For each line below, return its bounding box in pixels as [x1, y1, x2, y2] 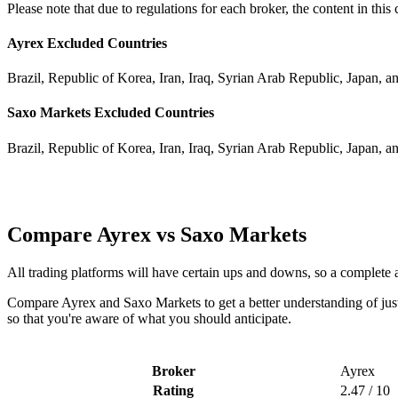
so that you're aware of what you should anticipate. [7, 310, 291, 326]
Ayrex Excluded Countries [7, 35, 167, 51]
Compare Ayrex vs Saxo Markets [7, 222, 306, 246]
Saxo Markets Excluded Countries [7, 105, 214, 121]
